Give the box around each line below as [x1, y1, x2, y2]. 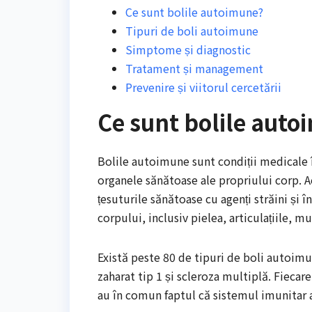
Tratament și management [125, 59, 263, 77]
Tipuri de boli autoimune [125, 22, 258, 39]
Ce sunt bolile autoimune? [125, 3, 263, 20]
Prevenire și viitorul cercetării [125, 78, 281, 95]
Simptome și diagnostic [125, 40, 251, 58]
